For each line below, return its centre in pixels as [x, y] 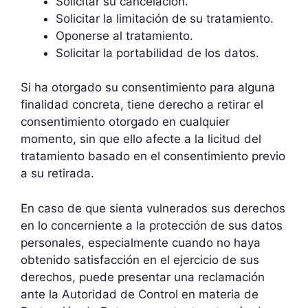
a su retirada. [57, 173]
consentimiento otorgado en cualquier [125, 122]
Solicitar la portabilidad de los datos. [157, 53]
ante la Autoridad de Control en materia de [140, 294]
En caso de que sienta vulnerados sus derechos [153, 208]
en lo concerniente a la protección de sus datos [152, 225]
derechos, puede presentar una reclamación [143, 277]
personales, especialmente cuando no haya [141, 242]
